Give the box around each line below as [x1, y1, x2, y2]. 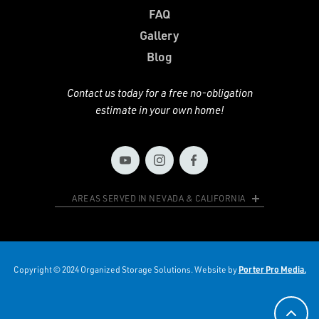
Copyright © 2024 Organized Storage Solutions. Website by [13, 264, 239, 276]
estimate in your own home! [95, 103, 224, 117]
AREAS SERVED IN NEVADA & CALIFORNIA [72, 193, 246, 204]
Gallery [140, 27, 179, 43]
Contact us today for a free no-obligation [66, 86, 253, 100]
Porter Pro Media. [238, 264, 306, 276]
